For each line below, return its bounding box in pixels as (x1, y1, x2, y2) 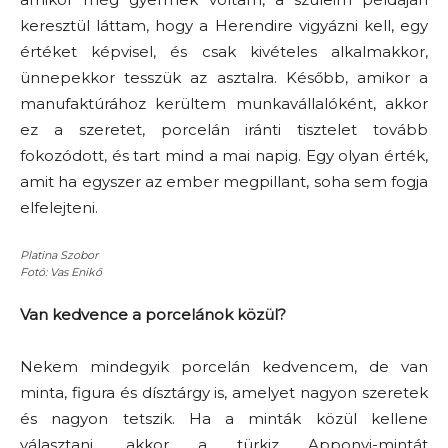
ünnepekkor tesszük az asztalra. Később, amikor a (20, 67, 428, 87)
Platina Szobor (20, 247, 98, 262)
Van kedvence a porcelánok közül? (20, 304, 286, 324)
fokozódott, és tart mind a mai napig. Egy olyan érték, (20, 145, 428, 165)
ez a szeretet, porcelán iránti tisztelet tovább (20, 119, 428, 139)
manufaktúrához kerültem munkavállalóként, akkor (20, 93, 428, 113)
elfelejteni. (20, 197, 98, 217)
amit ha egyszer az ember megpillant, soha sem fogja (20, 171, 428, 191)
